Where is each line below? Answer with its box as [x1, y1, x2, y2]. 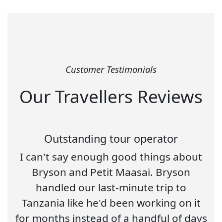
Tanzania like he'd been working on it [21, 196, 201, 210]
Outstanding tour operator [44, 131, 178, 146]
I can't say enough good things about [20, 150, 202, 164]
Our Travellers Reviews [19, 85, 203, 109]
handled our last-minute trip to [36, 180, 186, 195]
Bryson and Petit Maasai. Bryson [32, 165, 190, 179]
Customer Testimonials [65, 63, 157, 76]
